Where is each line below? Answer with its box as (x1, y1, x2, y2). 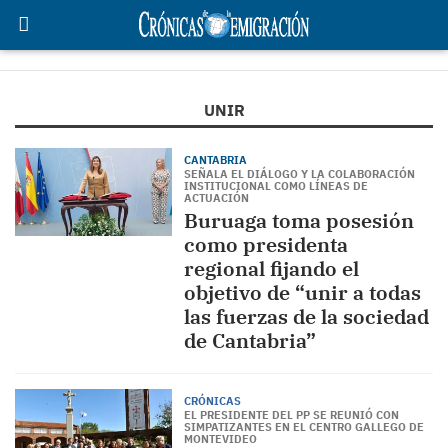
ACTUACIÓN (183, 191, 249, 205)
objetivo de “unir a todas (183, 279, 421, 306)
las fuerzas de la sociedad (183, 303, 429, 330)
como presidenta (183, 231, 348, 258)
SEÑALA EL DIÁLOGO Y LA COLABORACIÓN (183, 167, 415, 181)
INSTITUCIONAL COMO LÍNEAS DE (183, 179, 368, 193)
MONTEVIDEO (183, 432, 257, 446)
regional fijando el (183, 255, 359, 282)
